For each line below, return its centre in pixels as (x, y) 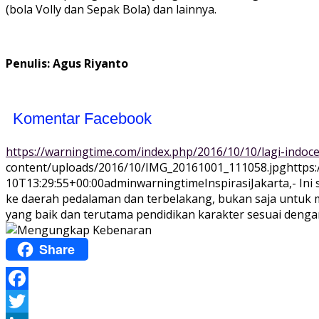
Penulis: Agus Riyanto (67, 64)
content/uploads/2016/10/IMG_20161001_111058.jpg (146, 168)
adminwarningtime (154, 183)
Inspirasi (228, 183)
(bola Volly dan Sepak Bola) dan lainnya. (111, 10)
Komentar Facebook (82, 119)
